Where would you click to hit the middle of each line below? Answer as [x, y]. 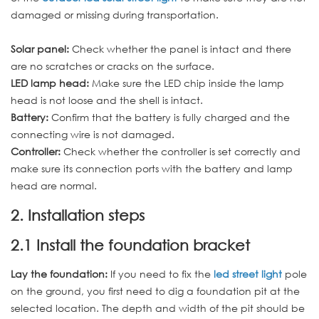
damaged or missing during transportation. [115, 14]
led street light [246, 274]
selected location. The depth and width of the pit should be [158, 308]
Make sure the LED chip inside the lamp [187, 83]
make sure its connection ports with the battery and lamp [152, 168]
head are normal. [54, 185]
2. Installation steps [78, 215]
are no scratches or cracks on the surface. [113, 66]
